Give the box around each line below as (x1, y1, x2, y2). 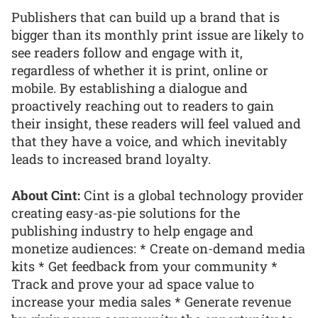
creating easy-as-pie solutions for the (11, 204, 240, 221)
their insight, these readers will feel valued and (11, 114, 301, 132)
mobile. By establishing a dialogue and (11, 79, 248, 97)
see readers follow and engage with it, (11, 43, 243, 61)
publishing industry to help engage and (11, 221, 253, 239)
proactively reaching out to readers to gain (11, 97, 274, 114)
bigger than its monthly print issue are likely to (11, 26, 304, 43)
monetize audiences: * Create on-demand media (11, 239, 305, 257)
